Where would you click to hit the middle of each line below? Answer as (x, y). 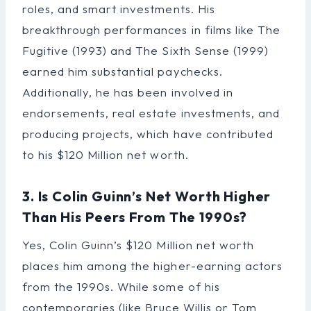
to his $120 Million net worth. (106, 154)
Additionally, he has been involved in (128, 92)
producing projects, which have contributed (148, 133)
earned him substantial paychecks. (123, 71)
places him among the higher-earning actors (152, 265)
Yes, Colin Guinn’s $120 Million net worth (138, 244)
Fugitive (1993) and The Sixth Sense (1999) (145, 50)
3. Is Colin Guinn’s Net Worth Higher (147, 196)
